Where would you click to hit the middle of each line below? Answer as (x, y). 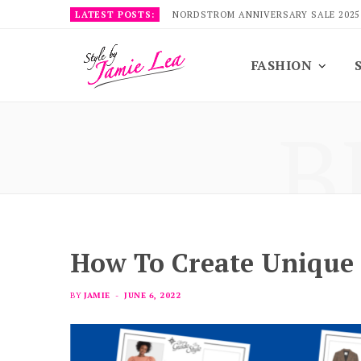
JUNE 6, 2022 (152, 295)
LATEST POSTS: (115, 15)
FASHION (282, 65)
